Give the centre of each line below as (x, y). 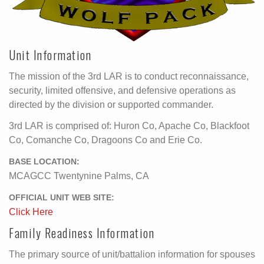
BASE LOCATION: (44, 161)
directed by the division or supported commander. (111, 104)
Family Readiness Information (82, 232)
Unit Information (50, 55)
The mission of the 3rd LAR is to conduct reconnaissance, (129, 76)
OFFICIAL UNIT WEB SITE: (62, 197)
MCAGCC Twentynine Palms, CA (79, 176)
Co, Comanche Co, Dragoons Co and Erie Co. (105, 140)
